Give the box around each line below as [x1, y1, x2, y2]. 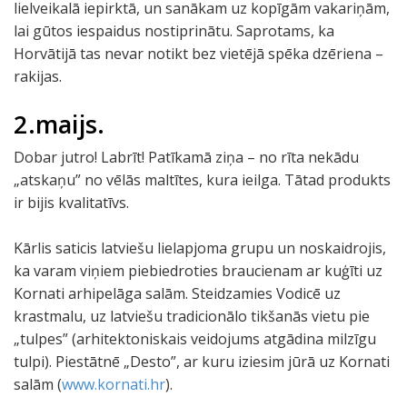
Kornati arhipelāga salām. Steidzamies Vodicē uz [14, 283, 341, 303]
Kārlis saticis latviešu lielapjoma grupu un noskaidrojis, [14, 238, 386, 258]
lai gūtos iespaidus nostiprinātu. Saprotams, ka [14, 21, 334, 41]
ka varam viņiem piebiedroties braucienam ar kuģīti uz [14, 261, 382, 281]
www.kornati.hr [62, 374, 165, 394]
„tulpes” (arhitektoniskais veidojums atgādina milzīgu [14, 329, 376, 349]
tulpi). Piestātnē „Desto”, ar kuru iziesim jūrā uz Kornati [14, 352, 390, 372]
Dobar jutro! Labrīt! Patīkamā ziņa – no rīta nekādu [14, 147, 359, 167]
